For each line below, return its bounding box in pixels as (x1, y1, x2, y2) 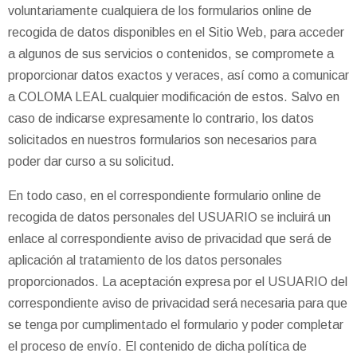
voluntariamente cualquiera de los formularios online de (8, 3, 312, 18)
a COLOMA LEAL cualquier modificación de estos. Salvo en (8, 89, 339, 104)
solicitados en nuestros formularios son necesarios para (8, 132, 316, 147)
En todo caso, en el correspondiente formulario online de (8, 188, 321, 202)
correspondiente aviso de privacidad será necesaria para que (8, 296, 347, 310)
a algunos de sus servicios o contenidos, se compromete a (8, 46, 334, 61)
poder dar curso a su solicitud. (8, 154, 175, 168)
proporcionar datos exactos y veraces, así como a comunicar (8, 68, 349, 82)
